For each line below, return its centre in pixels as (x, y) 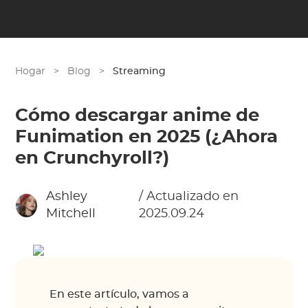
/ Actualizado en (189, 197)
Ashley (67, 197)
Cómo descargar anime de (137, 115)
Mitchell (71, 214)
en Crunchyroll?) (92, 158)
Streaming (140, 71)
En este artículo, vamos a (120, 294)
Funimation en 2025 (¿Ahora (147, 137)
